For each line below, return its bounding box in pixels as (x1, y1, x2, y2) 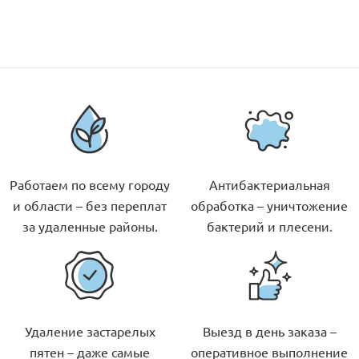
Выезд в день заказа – (202, 322, 337, 339)
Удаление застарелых (24, 322, 155, 339)
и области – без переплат (13, 197, 167, 214)
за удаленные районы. (22, 218, 158, 235)
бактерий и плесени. (206, 218, 333, 235)
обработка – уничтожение (191, 197, 348, 214)
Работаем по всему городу (10, 176, 170, 193)
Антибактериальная (208, 176, 330, 193)
